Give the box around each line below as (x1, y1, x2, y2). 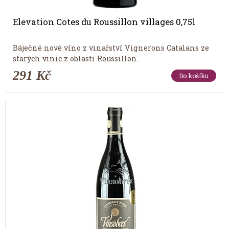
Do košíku (179, 71, 209, 80)
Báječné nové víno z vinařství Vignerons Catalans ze (13, 42, 209, 53)
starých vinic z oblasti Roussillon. (13, 53, 139, 63)
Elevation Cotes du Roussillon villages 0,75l (13, 16, 195, 27)
